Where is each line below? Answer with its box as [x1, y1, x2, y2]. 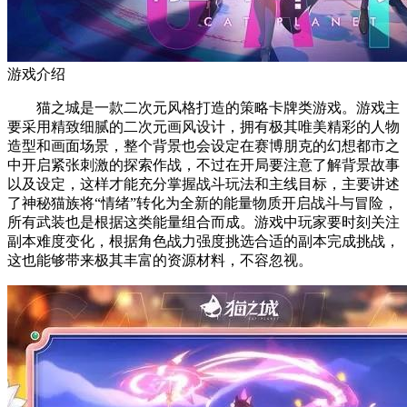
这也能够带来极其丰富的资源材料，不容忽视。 [7, 252, 313, 268]
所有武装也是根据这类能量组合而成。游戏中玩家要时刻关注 [7, 213, 400, 230]
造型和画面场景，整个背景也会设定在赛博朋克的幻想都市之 [7, 137, 400, 154]
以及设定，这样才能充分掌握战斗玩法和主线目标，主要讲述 [7, 175, 400, 192]
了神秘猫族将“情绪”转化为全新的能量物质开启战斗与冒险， [7, 194, 398, 211]
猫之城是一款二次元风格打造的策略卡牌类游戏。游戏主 [7, 99, 400, 115]
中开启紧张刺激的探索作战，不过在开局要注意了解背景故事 [7, 156, 400, 173]
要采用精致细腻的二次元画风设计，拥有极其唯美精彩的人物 [7, 118, 400, 134]
